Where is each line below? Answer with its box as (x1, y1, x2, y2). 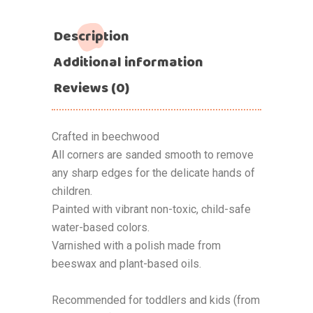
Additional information (54, 51, 203, 72)
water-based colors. (52, 220, 150, 234)
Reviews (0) (54, 77, 129, 98)
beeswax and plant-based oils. (52, 256, 201, 270)
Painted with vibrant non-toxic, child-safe (52, 202, 251, 216)
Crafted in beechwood (52, 129, 159, 143)
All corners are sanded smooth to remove (52, 147, 254, 161)
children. (52, 184, 92, 198)
